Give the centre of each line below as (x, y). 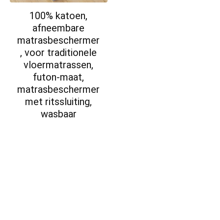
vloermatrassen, (59, 65)
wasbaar (58, 114)
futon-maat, (59, 77)
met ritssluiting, (59, 101)
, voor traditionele (59, 52)
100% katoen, (59, 15)
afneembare (59, 28)
